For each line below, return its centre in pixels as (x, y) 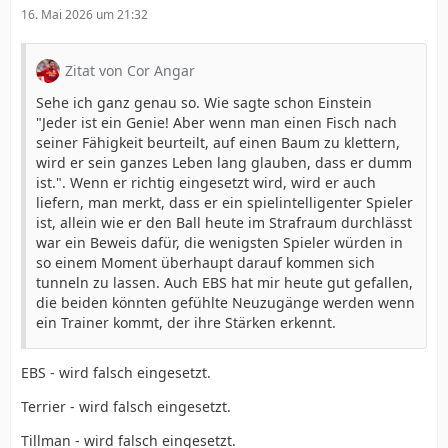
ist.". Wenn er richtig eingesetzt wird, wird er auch (206, 182)
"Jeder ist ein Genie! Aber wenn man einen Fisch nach (216, 122)
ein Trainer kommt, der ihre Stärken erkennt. (186, 322)
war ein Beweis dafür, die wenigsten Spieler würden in (219, 242)
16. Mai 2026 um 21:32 (84, 14)
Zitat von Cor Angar (130, 70)
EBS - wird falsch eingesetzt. (116, 372)
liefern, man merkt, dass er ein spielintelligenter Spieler (224, 202)
